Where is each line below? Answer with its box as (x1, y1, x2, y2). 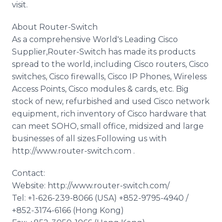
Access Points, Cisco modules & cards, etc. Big (12, 84, 189, 94)
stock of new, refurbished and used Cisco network (12, 97, 210, 106)
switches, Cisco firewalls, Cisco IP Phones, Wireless (12, 72, 207, 81)
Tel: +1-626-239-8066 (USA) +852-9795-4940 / (12, 193, 188, 203)
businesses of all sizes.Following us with (12, 134, 166, 143)
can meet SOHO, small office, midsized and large (12, 121, 204, 131)
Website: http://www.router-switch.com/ (12, 181, 169, 190)
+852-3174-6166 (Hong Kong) (12, 206, 124, 215)
